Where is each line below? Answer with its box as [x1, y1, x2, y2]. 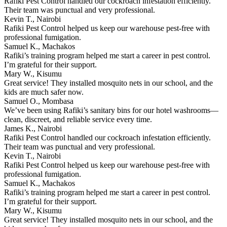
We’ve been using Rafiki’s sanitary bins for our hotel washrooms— [4, 106, 218, 115]
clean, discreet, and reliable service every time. [4, 115, 152, 124]
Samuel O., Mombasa [4, 97, 73, 105]
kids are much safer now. [4, 88, 84, 96]
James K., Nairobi [4, 124, 62, 133]
